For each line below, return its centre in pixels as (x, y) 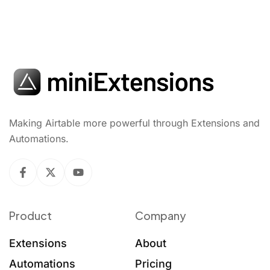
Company (161, 216)
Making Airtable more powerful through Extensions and (134, 123)
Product (30, 216)
